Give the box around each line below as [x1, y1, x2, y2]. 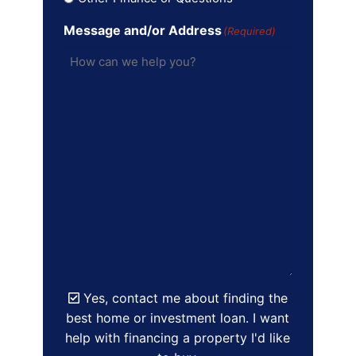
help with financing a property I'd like [65, 329, 291, 346]
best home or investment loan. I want [66, 309, 290, 326]
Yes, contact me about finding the [79, 289, 288, 306]
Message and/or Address [63, 21, 222, 38]
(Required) [222, 24, 276, 37]
